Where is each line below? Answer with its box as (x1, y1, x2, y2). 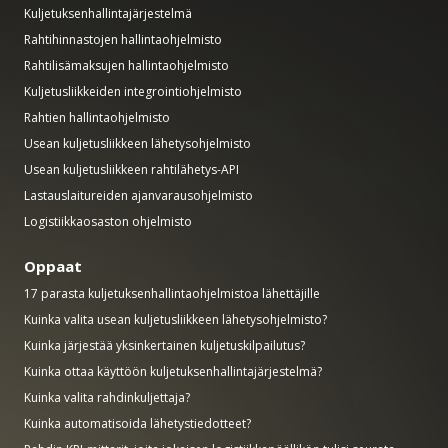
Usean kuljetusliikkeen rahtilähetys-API (24, 161, 239, 178)
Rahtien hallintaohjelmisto (24, 109, 170, 126)
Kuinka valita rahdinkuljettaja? (24, 389, 190, 406)
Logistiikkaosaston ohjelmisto (24, 213, 192, 230)
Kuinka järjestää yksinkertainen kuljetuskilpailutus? (24, 337, 305, 354)
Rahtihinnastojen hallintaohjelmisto (24, 31, 222, 48)
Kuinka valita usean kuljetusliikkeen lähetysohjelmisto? (24, 311, 327, 328)
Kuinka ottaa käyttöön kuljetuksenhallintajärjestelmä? (24, 363, 322, 380)
